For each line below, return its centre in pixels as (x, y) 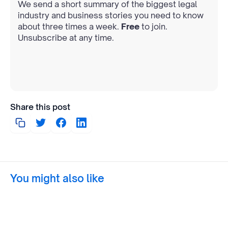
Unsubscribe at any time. (66, 37)
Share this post (40, 107)
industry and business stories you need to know (111, 15)
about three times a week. (69, 26)
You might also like (57, 178)
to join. (153, 26)
